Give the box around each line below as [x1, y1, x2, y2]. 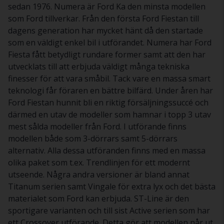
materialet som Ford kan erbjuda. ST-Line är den [8, 193, 189, 204]
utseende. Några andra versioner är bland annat [8, 169, 189, 180]
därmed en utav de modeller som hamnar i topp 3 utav [8, 109, 211, 120]
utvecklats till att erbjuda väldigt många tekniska [8, 61, 189, 72]
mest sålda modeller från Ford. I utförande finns [8, 121, 186, 132]
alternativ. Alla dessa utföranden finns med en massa [8, 145, 205, 156]
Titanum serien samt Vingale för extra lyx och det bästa [8, 181, 215, 192]
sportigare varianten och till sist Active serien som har [8, 205, 210, 216]
